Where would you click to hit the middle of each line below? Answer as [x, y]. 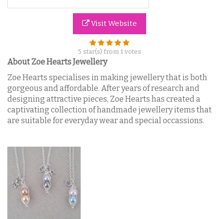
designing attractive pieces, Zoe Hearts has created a [104, 99]
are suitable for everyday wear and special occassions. [107, 120]
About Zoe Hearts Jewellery [57, 62]
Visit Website [113, 23]
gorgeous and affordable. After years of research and [103, 88]
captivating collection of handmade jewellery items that [109, 110]
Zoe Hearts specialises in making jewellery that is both [107, 77]
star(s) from [101, 51]
